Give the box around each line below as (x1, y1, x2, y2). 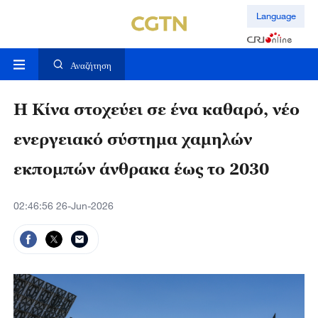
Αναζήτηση (70, 60, 111, 72)
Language (256, 10, 296, 22)
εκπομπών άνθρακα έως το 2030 (13, 160, 269, 180)
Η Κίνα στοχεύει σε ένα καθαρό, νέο (13, 100, 300, 120)
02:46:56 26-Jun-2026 (13, 199, 114, 212)
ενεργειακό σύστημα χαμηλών (13, 130, 252, 150)
